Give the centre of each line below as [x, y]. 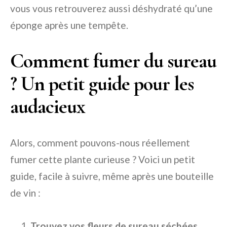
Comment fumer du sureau [113, 61]
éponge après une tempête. [69, 25]
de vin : [25, 193]
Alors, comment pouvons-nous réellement [100, 143]
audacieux [48, 106]
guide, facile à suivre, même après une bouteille [112, 176]
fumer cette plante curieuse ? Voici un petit [103, 159]
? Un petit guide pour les [102, 84]
